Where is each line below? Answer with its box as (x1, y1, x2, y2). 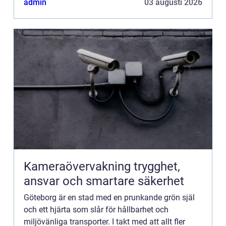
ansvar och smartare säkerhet (24, 174, 184, 188)
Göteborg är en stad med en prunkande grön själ (24, 192, 195, 202)
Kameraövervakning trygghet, (24, 159, 134, 174)
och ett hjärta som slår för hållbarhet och (24, 204, 168, 214)
